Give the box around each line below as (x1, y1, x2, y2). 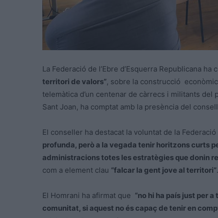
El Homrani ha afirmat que (42, 190, 135, 200)
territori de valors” (42, 76, 107, 86)
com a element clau (42, 165, 111, 175)
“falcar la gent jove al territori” (111, 165, 217, 175)
